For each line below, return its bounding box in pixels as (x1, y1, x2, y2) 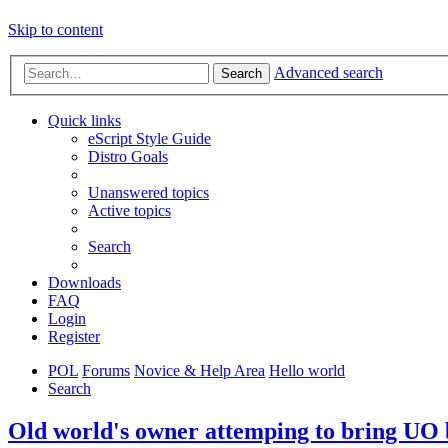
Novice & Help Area (134, 362, 265, 380)
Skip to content (8, 21, 103, 39)
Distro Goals (88, 148, 168, 166)
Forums (82, 362, 130, 380)
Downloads (48, 274, 121, 292)
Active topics (88, 202, 171, 220)
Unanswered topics (88, 184, 209, 202)
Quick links (48, 112, 121, 130)
